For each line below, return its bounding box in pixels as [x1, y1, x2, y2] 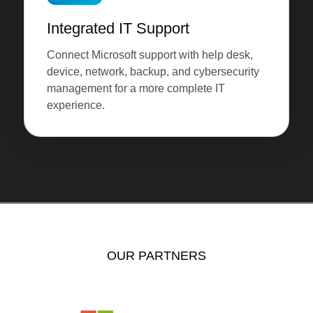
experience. [46, 99, 105, 112]
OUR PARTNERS [106, 249, 206, 263]
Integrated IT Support [46, 20, 189, 38]
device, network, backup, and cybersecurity [46, 66, 259, 78]
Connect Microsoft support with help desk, [46, 49, 253, 61]
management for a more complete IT [46, 82, 225, 95]
